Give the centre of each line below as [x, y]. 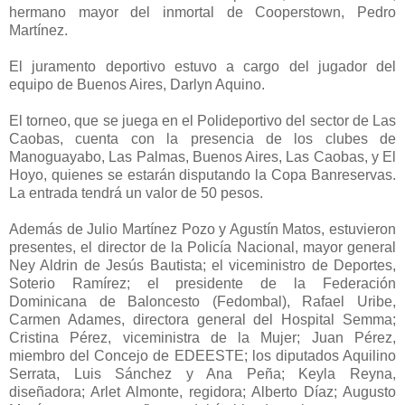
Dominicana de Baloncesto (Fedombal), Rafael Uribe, [202, 301]
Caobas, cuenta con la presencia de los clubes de [202, 138]
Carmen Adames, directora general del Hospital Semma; [202, 319]
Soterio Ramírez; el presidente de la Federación [202, 283]
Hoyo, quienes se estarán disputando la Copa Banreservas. [202, 174]
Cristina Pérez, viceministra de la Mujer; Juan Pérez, [202, 337]
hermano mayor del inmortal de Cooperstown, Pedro [202, 12]
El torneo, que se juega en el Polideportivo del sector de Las [202, 120]
